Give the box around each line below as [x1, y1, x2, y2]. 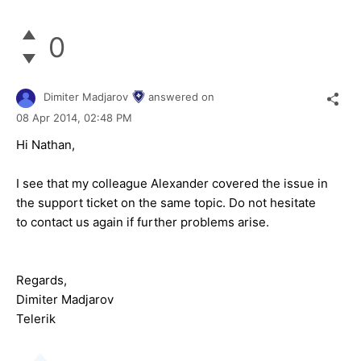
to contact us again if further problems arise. [16, 214, 269, 230]
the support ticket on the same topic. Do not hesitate [16, 194, 316, 210]
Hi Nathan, [16, 136, 75, 152]
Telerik [16, 310, 56, 326]
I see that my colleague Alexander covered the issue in [16, 175, 328, 191]
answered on [148, 90, 214, 104]
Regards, [16, 272, 67, 288]
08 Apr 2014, [16, 110, 84, 124]
